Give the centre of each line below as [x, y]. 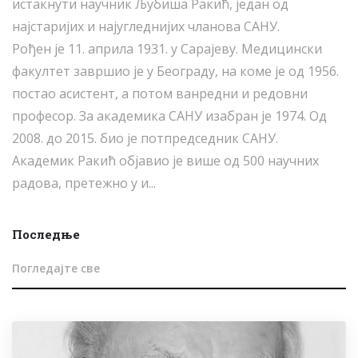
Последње [46, 235]
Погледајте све [56, 268]
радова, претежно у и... [84, 183]
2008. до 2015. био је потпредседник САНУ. [145, 139]
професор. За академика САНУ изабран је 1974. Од [169, 116]
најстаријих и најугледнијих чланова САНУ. [146, 27]
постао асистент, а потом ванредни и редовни [160, 94]
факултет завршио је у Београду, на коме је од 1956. [175, 72]
